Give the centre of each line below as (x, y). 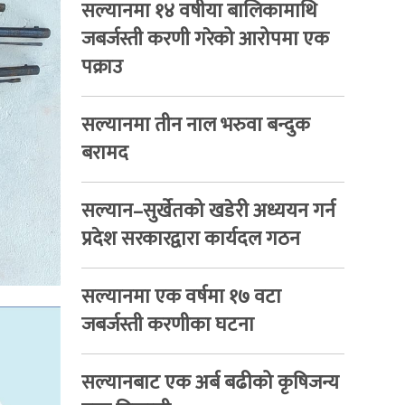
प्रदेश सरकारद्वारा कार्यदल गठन (190, 239)
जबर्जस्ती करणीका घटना (167, 325)
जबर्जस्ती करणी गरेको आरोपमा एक (205, 39)
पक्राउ (102, 67)
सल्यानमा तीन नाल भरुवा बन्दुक (195, 125)
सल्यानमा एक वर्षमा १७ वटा (181, 297)
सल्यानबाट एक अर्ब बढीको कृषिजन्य (210, 382)
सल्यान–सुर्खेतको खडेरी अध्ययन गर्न (208, 211)
